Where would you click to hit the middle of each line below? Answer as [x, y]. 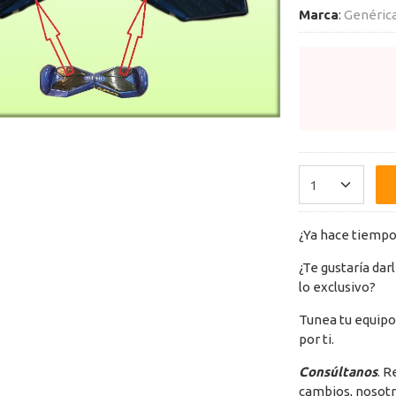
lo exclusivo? [337, 286]
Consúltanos [338, 371]
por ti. [316, 339]
